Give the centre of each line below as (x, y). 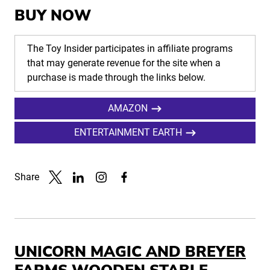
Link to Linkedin (105, 190)
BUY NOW (53, 16)
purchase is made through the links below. (116, 78)
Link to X (67, 190)
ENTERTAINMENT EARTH (128, 133)
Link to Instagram (131, 190)
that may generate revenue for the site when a (124, 63)
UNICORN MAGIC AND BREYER (130, 252)
